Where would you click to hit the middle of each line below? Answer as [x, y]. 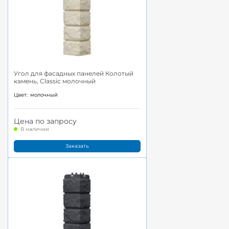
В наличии [35, 129]
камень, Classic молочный [55, 81]
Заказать [77, 146]
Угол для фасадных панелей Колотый [74, 74]
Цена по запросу [45, 121]
